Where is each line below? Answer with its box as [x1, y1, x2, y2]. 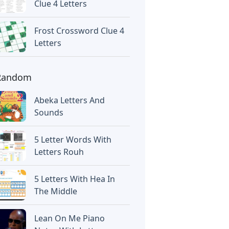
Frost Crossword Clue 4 [34, 25, 125, 36]
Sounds [34, 107, 64, 118]
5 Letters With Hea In [34, 173, 116, 185]
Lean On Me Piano [34, 213, 105, 224]
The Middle [34, 186, 78, 197]
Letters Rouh [34, 146, 84, 157]
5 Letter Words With [34, 134, 112, 145]
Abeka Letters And [34, 95, 105, 106]
